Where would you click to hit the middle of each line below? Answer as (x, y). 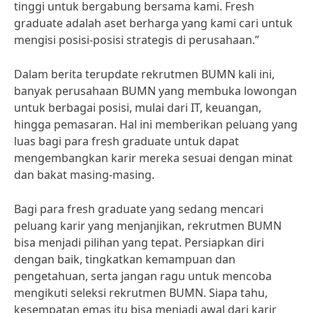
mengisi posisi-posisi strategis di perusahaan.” (137, 40)
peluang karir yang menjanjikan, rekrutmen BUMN (148, 226)
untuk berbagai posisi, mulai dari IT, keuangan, (138, 108)
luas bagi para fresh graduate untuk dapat (126, 141)
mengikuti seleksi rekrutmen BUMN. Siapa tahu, (141, 293)
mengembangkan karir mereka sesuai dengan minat (153, 158)
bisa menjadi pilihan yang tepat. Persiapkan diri (139, 242)
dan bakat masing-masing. (84, 175)
